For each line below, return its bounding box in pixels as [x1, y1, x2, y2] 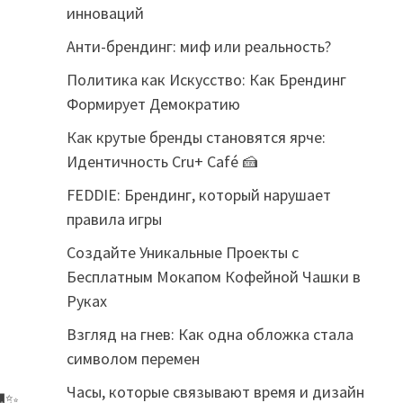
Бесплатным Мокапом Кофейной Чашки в [66, 266, 361, 287]
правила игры [66, 209, 162, 229]
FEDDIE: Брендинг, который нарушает [66, 184, 331, 205]
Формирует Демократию [66, 94, 240, 114]
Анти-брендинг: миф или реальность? [66, 36, 331, 57]
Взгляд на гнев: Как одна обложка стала [66, 324, 354, 345]
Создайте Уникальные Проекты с [66, 242, 299, 263]
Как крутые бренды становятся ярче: [66, 127, 326, 148]
